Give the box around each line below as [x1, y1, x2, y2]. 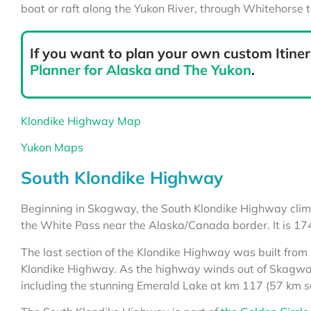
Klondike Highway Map [21, 114, 141, 128]
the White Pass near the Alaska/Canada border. [21, 218, 273, 233]
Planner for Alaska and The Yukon [30, 61, 251, 79]
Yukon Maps [21, 140, 83, 155]
